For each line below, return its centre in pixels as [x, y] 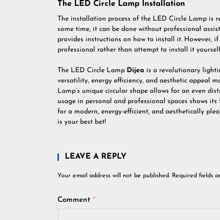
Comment [75, 200]
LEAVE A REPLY [96, 157]
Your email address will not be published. [114, 176]
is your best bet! [82, 122]
